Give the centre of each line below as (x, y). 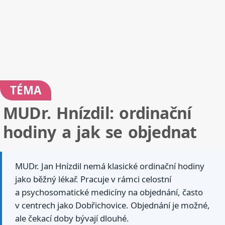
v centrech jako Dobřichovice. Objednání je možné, (113, 205)
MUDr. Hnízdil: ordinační (97, 113)
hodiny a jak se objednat (100, 132)
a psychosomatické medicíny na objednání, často (109, 192)
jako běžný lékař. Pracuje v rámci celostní (93, 179)
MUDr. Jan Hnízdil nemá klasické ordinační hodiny (110, 166)
